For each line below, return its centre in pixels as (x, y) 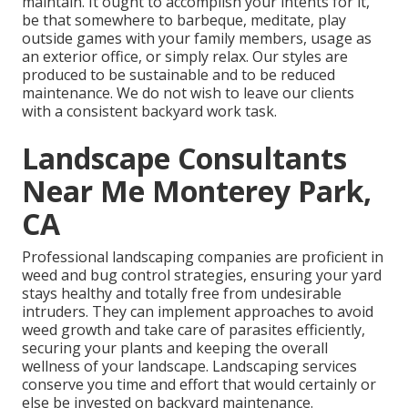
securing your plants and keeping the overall (175, 348)
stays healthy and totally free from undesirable (182, 294)
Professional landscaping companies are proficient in (203, 257)
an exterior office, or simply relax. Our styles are (185, 57)
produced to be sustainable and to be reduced (178, 75)
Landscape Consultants (184, 158)
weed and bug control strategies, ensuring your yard (202, 275)
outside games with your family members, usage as (197, 39)
